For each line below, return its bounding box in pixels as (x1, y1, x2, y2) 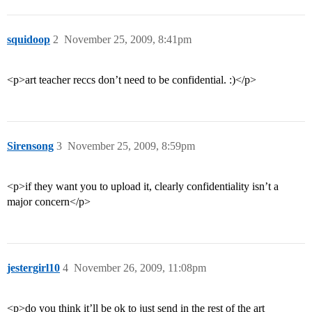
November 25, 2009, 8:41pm (64, 33, 192, 46)
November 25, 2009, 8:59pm (68, 140, 195, 153)
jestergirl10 (7, 262, 60, 274)
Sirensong (7, 140, 54, 153)
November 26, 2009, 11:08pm (74, 262, 206, 274)
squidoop (7, 33, 50, 46)
